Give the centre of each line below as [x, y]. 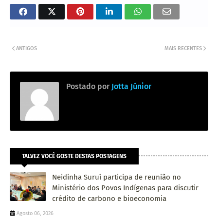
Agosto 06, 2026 [35, 213]
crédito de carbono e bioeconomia [109, 198]
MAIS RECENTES [183, 48]
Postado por [88, 86]
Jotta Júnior [130, 86]
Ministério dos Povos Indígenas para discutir [125, 188]
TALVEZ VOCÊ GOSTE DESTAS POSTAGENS [74, 156]
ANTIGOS [27, 48]
